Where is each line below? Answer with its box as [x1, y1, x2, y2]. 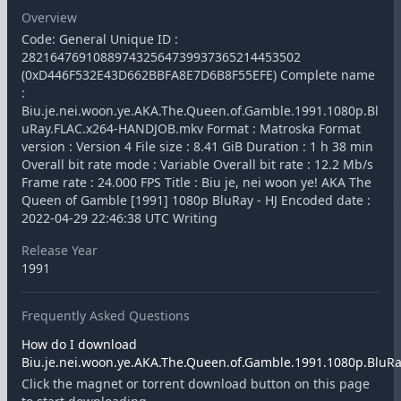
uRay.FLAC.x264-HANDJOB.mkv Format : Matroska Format [21, 120, 361, 137]
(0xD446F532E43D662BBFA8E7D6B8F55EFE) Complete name [21, 66, 375, 83]
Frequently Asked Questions [21, 307, 190, 324]
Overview [21, 9, 77, 26]
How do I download [21, 336, 137, 353]
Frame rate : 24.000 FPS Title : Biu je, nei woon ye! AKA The [21, 174, 371, 191]
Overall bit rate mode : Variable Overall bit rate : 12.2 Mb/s [21, 156, 373, 173]
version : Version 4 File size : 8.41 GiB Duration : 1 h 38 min [21, 138, 373, 155]
